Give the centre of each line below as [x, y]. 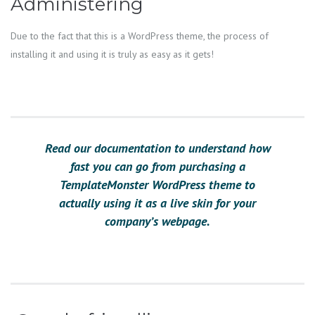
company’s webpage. [157, 221]
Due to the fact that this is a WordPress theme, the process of [140, 36]
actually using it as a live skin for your [157, 203]
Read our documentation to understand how [157, 148]
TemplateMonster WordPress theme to [157, 185]
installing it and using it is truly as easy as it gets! [112, 54]
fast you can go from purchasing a [157, 167]
